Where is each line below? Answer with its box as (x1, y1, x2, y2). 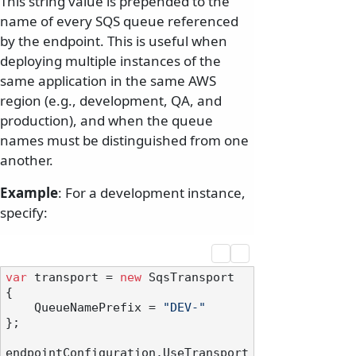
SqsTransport (141, 271, 234, 284)
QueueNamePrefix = (34, 301, 163, 315)
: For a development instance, (58, 184, 246, 203)
